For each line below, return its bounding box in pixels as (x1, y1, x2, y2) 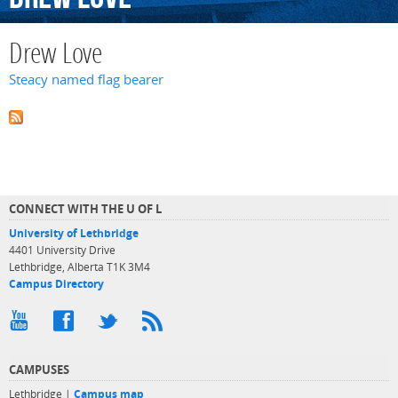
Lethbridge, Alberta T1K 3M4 (9, 259, 150, 274)
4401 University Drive (9, 243, 115, 257)
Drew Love (9, 41, 103, 71)
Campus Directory (9, 276, 104, 291)
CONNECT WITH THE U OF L (9, 200, 162, 217)
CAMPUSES (9, 361, 69, 378)
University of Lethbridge (9, 226, 139, 240)
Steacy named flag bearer (9, 70, 163, 90)
